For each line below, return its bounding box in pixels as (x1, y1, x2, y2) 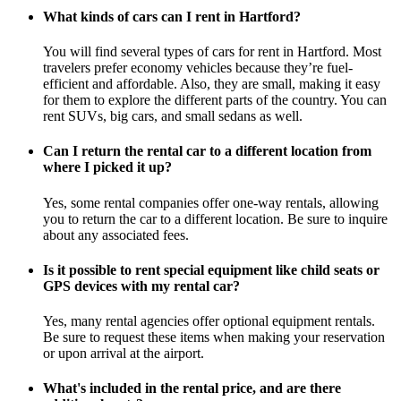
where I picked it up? (43, 159, 172, 175)
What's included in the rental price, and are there (43, 380, 341, 397)
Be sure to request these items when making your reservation (43, 329, 385, 346)
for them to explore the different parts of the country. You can (43, 92, 387, 107)
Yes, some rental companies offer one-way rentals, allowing (43, 194, 379, 210)
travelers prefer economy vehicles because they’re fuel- (43, 60, 353, 75)
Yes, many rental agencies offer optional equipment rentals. (43, 313, 375, 329)
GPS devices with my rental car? (43, 277, 240, 294)
